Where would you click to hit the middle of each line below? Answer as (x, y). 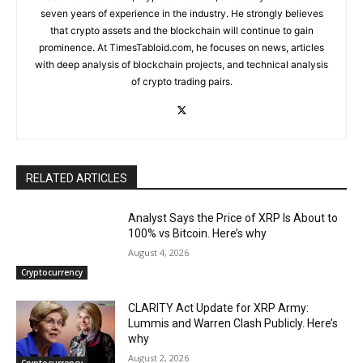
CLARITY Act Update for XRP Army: (219, 308)
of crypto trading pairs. (181, 81)
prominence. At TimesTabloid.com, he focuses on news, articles (181, 47)
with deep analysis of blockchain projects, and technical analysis (181, 64)
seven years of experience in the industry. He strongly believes (181, 13)
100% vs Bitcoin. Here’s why (198, 233)
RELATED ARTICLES (77, 178)
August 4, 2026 (159, 252)
